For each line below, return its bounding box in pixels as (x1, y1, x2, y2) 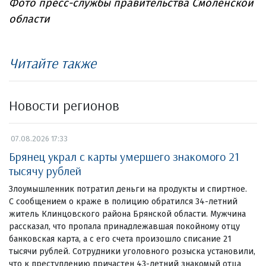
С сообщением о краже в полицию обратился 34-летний (9, 197, 237, 207)
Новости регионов (9, 96, 119, 115)
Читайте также (9, 54, 96, 72)
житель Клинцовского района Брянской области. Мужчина (9, 209, 246, 220)
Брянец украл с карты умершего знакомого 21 (9, 149, 239, 164)
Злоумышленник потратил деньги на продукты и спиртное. (9, 184, 252, 195)
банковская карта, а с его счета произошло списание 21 (9, 234, 232, 245)
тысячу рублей (9, 163, 81, 179)
